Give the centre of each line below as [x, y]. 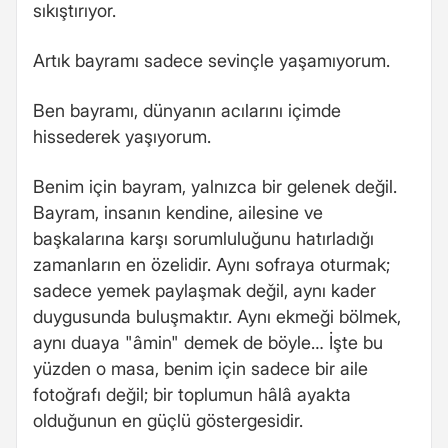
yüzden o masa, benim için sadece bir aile [200, 368]
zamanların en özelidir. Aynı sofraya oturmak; [211, 264]
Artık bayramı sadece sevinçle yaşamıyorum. [211, 60]
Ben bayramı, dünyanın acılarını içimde [187, 110]
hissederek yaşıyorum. [122, 136]
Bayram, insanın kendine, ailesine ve [178, 212]
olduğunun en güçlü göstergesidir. [168, 420]
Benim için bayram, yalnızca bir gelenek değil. [215, 186]
